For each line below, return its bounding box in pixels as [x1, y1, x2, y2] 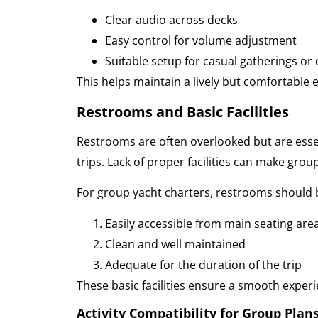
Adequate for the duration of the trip [104, 256, 302, 273]
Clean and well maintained [104, 236, 246, 252]
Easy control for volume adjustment [104, 33, 297, 49]
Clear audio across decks [104, 12, 238, 28]
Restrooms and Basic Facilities [76, 101, 289, 121]
